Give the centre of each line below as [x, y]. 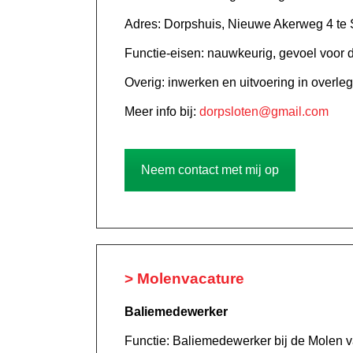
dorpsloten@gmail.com [264, 112]
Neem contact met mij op [210, 170]
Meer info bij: [162, 112]
